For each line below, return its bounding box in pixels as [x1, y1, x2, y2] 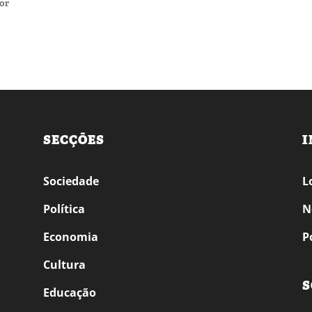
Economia [43, 228, 98, 244]
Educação [43, 284, 96, 300]
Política [43, 201, 85, 217]
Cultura [43, 256, 86, 272]
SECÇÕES [43, 131, 104, 148]
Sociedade [43, 173, 99, 189]
